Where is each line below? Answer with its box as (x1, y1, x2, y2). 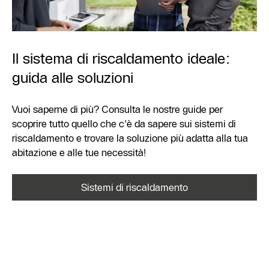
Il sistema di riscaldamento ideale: (12, 50, 229, 68)
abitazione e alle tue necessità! (12, 147, 146, 159)
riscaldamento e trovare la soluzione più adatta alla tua (12, 132, 248, 145)
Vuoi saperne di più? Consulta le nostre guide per (12, 103, 223, 116)
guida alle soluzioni (12, 69, 133, 87)
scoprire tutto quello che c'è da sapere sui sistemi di (12, 118, 236, 130)
